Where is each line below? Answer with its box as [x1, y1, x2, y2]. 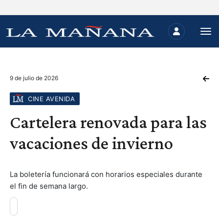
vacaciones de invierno [10, 133, 173, 153]
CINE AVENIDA [28, 95, 75, 103]
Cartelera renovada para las [10, 112, 207, 132]
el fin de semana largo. [10, 181, 88, 191]
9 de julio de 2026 [10, 74, 58, 82]
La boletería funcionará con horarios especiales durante [10, 170, 202, 179]
